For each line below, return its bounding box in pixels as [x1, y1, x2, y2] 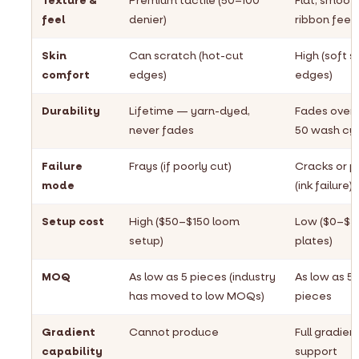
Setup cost [42, 214, 104, 229]
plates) [295, 233, 333, 248]
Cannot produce [129, 325, 219, 340]
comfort [42, 67, 90, 83]
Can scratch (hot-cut [129, 48, 244, 63]
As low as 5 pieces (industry [129, 269, 276, 284]
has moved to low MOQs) [129, 288, 264, 304]
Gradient [42, 325, 95, 340]
